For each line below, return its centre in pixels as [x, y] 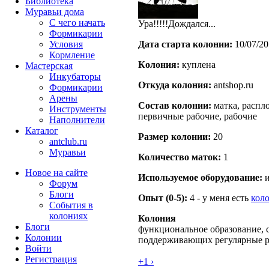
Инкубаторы [75, 77]
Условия [66, 44]
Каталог [42, 131]
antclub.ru [68, 141]
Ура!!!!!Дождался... [177, 24]
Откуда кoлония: [175, 85]
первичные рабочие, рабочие [198, 116]
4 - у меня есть [219, 198]
